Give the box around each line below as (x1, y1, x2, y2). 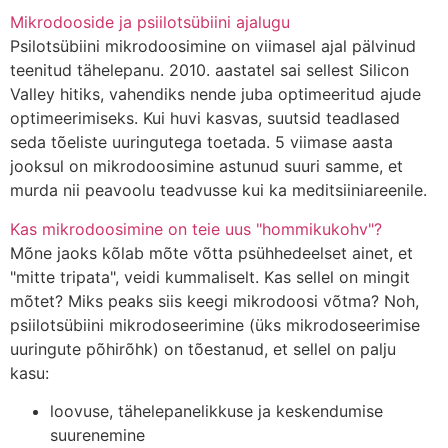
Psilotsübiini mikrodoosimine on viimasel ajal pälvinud (10, 36, 416, 57)
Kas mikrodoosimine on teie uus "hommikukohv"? (10, 218, 382, 239)
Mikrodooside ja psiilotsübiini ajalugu (10, 12, 290, 33)
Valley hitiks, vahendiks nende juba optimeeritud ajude (10, 84, 421, 105)
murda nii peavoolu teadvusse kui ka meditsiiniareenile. (10, 180, 427, 201)
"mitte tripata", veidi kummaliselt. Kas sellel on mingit (10, 266, 410, 287)
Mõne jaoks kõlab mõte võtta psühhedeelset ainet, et (10, 242, 413, 263)
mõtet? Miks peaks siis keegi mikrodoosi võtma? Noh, (10, 290, 419, 311)
